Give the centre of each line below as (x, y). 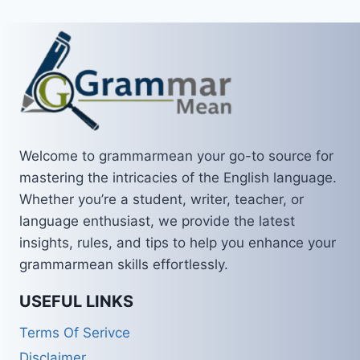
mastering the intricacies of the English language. (178, 177)
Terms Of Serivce (75, 333)
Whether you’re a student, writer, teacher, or (162, 199)
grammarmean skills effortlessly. (124, 264)
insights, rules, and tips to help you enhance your (178, 242)
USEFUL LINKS (76, 301)
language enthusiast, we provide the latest (157, 221)
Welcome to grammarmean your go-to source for (176, 155)
